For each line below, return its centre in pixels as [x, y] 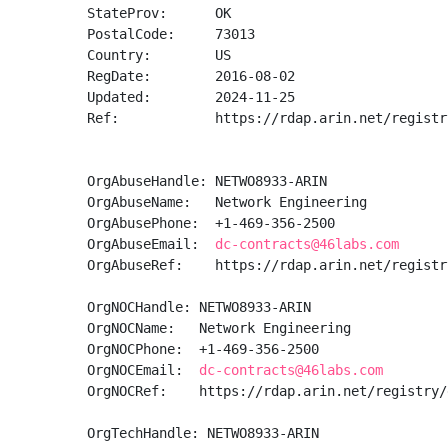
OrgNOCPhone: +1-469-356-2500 [207, 349]
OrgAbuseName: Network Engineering [227, 202]
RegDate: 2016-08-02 [191, 76]
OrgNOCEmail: [143, 370]
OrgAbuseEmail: [151, 244]
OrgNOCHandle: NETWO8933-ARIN [199, 307]
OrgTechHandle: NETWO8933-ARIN [203, 433]
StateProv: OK [159, 13]
